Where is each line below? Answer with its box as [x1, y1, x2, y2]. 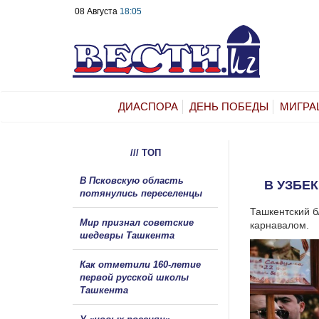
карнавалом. [250, 219, 309, 231]
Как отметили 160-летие [80, 258, 201, 270]
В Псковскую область [80, 174, 184, 186]
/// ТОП [130, 147, 161, 158]
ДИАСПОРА [118, 100, 178, 113]
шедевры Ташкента [80, 229, 174, 241]
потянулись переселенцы [80, 187, 205, 199]
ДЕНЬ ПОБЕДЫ [189, 100, 268, 113]
